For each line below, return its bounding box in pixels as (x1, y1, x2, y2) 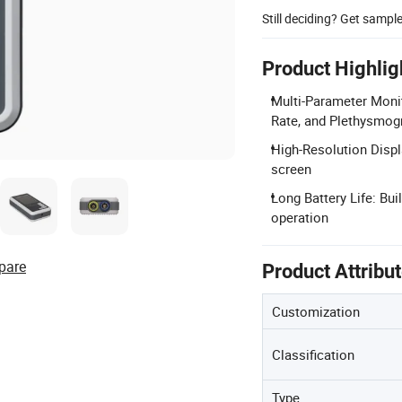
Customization (272, 302, 360, 320)
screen (271, 160, 311, 178)
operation (271, 208, 328, 226)
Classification (272, 345, 354, 363)
